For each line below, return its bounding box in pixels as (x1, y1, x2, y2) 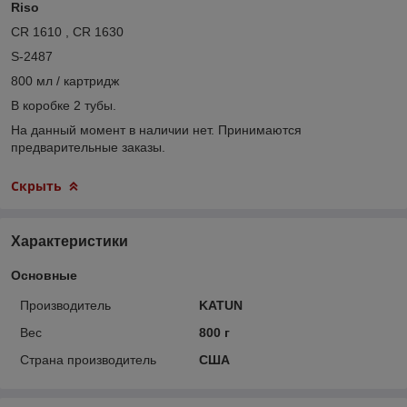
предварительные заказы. (11, 139, 165, 154)
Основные (11, 267, 77, 283)
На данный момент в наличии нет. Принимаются (11, 122, 302, 137)
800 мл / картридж (11, 73, 119, 88)
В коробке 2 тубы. (11, 97, 116, 113)
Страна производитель (20, 352, 156, 367)
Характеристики (11, 233, 128, 249)
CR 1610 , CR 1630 (11, 24, 124, 39)
